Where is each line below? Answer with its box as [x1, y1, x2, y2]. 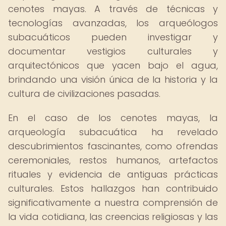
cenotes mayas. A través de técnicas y [8, 3, 218, 15]
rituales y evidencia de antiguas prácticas [8, 168, 218, 181]
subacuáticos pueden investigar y [8, 31, 218, 43]
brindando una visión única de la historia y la [8, 73, 218, 86]
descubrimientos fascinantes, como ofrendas [8, 140, 218, 152]
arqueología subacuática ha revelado [8, 126, 218, 138]
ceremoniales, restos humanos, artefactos [8, 154, 218, 166]
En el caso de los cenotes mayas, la [8, 111, 218, 124]
